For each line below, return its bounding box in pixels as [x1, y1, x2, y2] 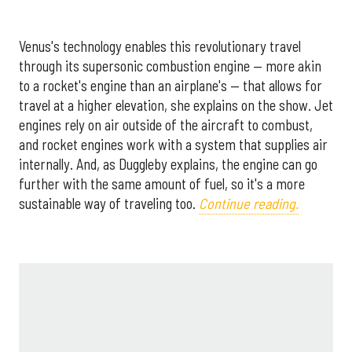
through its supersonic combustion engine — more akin [19, 57, 321, 75]
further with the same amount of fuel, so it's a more [19, 175, 305, 193]
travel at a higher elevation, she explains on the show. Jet [19, 97, 333, 115]
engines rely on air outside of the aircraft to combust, [19, 116, 313, 134]
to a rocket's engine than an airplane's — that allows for [19, 77, 322, 95]
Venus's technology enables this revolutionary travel [19, 38, 301, 56]
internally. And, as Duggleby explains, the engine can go [19, 156, 317, 174]
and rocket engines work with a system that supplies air [19, 136, 328, 154]
